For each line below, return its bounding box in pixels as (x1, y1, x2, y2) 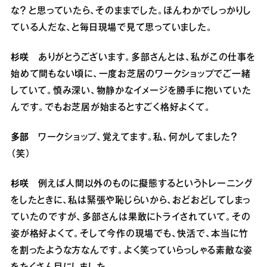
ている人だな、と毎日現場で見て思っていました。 (11, 23, 213, 32)
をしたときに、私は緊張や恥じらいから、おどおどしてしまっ (11, 196, 250, 205)
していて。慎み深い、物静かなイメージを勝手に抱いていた (11, 86, 252, 95)
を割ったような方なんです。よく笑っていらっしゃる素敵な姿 (11, 246, 253, 255)
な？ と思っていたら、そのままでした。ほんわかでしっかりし (11, 7, 252, 15)
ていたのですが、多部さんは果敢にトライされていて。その (11, 213, 251, 222)
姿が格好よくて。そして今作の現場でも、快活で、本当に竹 (11, 229, 249, 238)
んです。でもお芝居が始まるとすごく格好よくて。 (11, 103, 211, 112)
